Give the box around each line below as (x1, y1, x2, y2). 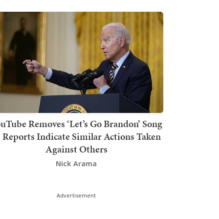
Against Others (45, 142, 108, 156)
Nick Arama (56, 158, 97, 168)
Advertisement (57, 191, 96, 199)
